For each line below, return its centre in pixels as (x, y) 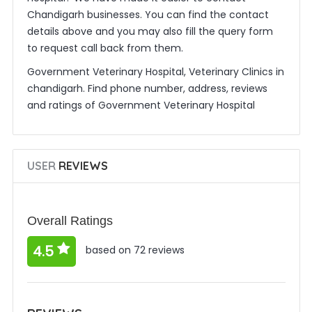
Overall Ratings (70, 221)
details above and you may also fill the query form (150, 31)
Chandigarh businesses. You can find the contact (148, 15)
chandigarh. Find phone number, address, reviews (147, 88)
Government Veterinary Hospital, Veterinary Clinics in (155, 72)
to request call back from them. (105, 48)
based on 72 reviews (133, 250)
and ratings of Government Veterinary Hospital (141, 105)
